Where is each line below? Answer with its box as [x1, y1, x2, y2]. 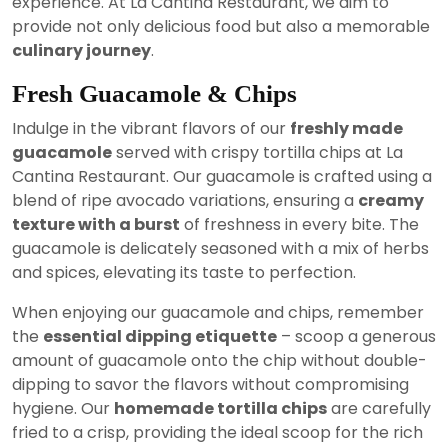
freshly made [290, 117, 403, 141]
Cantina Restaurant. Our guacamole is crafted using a [12, 165, 432, 189]
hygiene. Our [12, 397, 114, 421]
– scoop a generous [277, 325, 436, 349]
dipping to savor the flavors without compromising [12, 373, 409, 397]
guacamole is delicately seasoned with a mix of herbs [12, 237, 429, 261]
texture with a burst [12, 213, 180, 237]
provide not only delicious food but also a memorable [12, 15, 430, 39]
